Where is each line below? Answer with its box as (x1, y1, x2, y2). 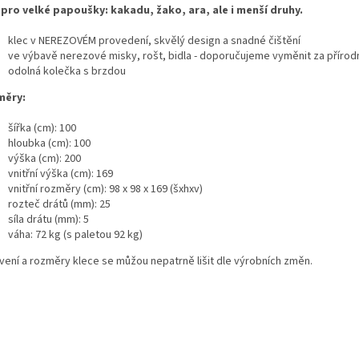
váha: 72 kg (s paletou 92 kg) (8, 226, 143, 243)
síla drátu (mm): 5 (8, 211, 89, 228)
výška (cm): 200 (8, 150, 81, 167)
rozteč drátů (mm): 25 (8, 196, 111, 212)
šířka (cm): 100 (8, 119, 76, 136)
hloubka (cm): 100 (8, 135, 91, 151)
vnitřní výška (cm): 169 (8, 165, 113, 182)
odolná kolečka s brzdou (8, 63, 126, 79)
